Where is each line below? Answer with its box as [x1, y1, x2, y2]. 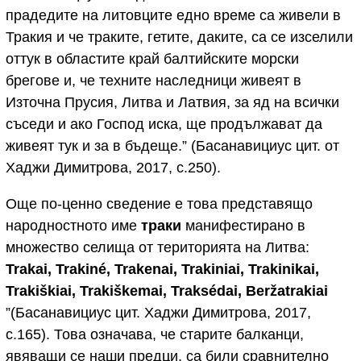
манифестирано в [181, 217, 305, 234]
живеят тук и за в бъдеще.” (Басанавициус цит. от [6, 137, 339, 154]
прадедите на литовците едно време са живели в [6, 6, 341, 23]
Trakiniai [181, 260, 240, 277]
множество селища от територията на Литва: [6, 239, 309, 255]
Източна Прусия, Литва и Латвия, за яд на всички [6, 93, 339, 110]
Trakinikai [248, 260, 315, 277]
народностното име [6, 217, 141, 234]
